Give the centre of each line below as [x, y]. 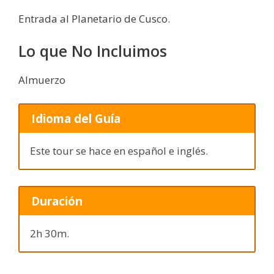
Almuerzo [42, 80]
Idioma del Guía [76, 118]
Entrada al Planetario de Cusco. [94, 18]
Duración [57, 201]
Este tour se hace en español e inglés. [119, 151]
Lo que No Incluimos [93, 51]
